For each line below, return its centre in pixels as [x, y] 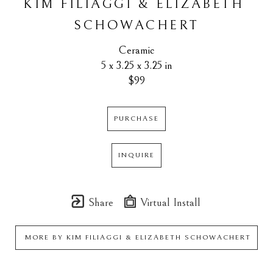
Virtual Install [169, 203]
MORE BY [44, 238]
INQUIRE [136, 155]
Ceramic [136, 50]
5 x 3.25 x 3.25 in [136, 66]
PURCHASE [136, 119]
